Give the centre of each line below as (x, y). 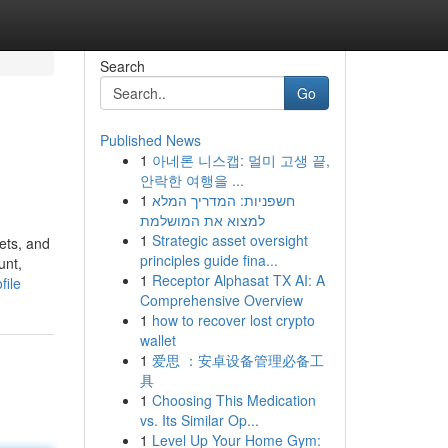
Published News (150, 140)
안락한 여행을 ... (191, 180)
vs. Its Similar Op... (199, 420)
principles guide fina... (208, 260)
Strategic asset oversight (229, 240)
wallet (157, 340)
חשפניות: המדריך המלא (223, 200)
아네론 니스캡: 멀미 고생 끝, (240, 160)
